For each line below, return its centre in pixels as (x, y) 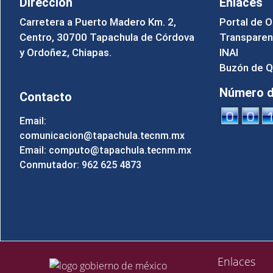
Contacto (46, 97)
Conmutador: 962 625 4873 (80, 165)
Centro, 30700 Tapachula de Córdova (107, 37)
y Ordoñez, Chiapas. (66, 52)
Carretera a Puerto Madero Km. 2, (98, 22)
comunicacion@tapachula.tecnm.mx (102, 135)
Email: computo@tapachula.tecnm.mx (105, 150)
